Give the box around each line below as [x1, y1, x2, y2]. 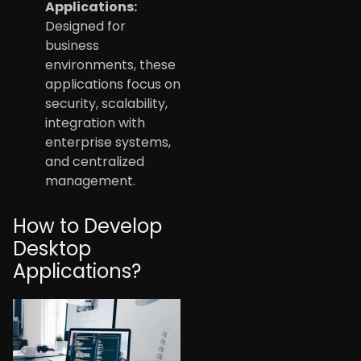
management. [45, 171, 135, 190]
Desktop [13, 234, 91, 262]
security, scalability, [45, 93, 168, 113]
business [45, 35, 99, 55]
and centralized [45, 151, 144, 171]
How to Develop [13, 212, 162, 239]
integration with [45, 113, 145, 132]
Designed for [45, 16, 126, 35]
